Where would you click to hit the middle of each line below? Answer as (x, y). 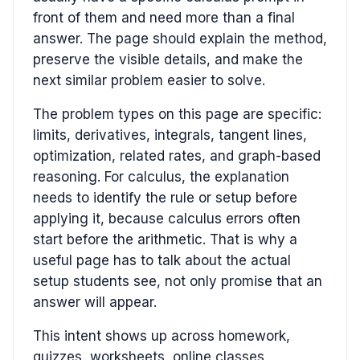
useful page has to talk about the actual (162, 260)
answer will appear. (95, 302)
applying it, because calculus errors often (167, 218)
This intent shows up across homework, (162, 335)
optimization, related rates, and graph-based (177, 155)
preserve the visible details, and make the (168, 59)
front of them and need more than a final (164, 17)
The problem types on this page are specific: (177, 114)
